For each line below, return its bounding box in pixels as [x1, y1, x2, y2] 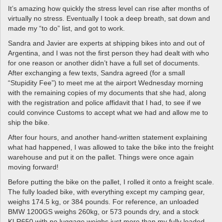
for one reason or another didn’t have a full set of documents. [8, 59, 200, 67]
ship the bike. [8, 118, 50, 126]
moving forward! [8, 163, 58, 171]
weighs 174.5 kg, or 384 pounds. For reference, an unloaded [8, 198, 199, 206]
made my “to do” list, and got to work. [8, 24, 125, 32]
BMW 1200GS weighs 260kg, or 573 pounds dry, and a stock [8, 208, 199, 216]
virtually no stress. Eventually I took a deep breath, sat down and [8, 14, 210, 22]
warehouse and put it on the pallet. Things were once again [8, 153, 194, 161]
